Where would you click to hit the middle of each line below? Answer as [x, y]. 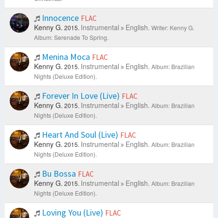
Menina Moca [66, 57]
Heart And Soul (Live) [80, 135]
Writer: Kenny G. [173, 28]
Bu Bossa [59, 174]
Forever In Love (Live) [81, 96]
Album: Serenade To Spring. [71, 37]
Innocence [60, 18]
